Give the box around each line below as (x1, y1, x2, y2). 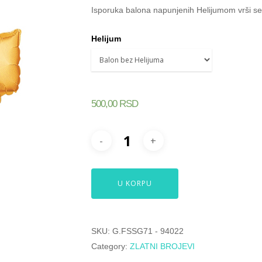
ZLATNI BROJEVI (129, 242, 195, 251)
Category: (91, 242, 130, 251)
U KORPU (117, 178, 152, 188)
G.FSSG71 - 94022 (112, 226, 184, 236)
